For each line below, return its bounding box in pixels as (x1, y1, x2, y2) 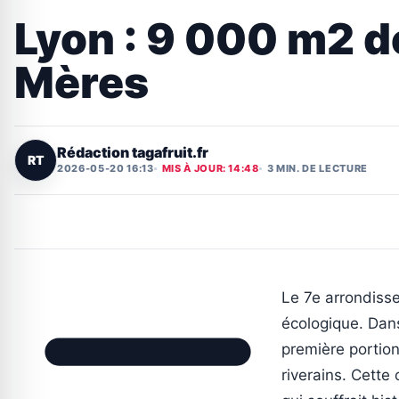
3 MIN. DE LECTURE (266, 162, 369, 175)
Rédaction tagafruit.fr (57, 143, 208, 162)
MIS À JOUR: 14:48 (161, 162, 259, 175)
